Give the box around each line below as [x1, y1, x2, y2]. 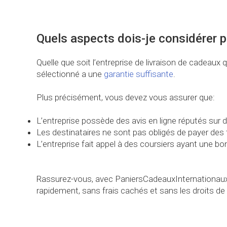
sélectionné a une [36, 69, 104, 80]
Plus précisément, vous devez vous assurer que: [36, 92, 215, 103]
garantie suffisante [104, 69, 173, 80]
